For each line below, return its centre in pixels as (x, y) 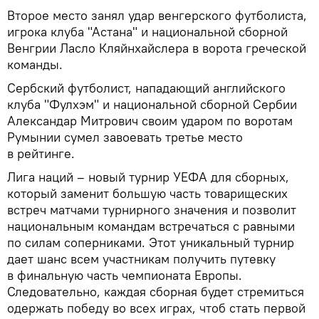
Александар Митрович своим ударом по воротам (150, 120)
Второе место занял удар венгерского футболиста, (157, 15)
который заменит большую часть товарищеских (147, 193)
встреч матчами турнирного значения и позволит (152, 209)
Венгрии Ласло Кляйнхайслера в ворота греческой (157, 48)
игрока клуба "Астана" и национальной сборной (147, 31)
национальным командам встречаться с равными (151, 226)
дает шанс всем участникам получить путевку (141, 258)
